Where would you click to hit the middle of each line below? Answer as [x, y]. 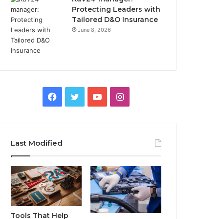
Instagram [144, 96]
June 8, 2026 [95, 30]
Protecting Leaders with [116, 9]
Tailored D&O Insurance [115, 20]
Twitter [93, 96]
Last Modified [37, 143]
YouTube [119, 96]
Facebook [77, 96]
